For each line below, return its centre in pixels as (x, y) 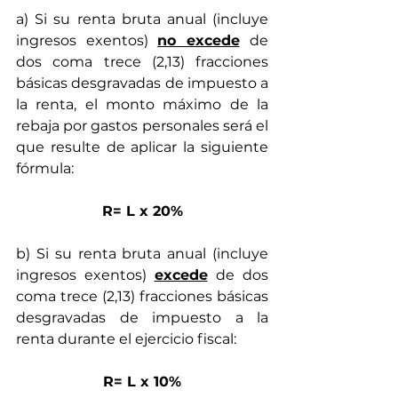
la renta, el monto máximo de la (142, 105)
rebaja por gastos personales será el (142, 126)
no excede (199, 41)
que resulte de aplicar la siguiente (142, 147)
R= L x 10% (142, 382)
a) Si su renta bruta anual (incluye (142, 20)
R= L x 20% (142, 211)
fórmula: (47, 169)
